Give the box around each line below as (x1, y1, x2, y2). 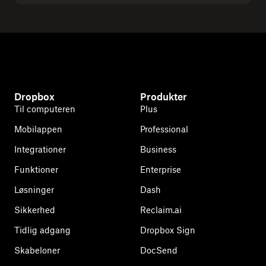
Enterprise (140, 164, 181, 175)
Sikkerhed (14, 205, 55, 215)
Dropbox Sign (140, 225, 195, 235)
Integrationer (14, 144, 66, 154)
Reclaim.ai (140, 205, 182, 215)
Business (140, 144, 176, 154)
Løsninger (14, 185, 54, 195)
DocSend (140, 245, 178, 255)
